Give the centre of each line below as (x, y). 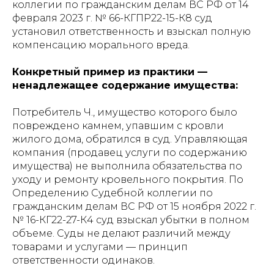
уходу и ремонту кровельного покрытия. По (128, 180)
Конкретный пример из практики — (110, 72)
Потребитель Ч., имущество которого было (125, 112)
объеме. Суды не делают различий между (121, 233)
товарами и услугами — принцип (100, 247)
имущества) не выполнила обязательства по (127, 166)
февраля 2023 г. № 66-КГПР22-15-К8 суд (112, 18)
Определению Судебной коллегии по (113, 193)
